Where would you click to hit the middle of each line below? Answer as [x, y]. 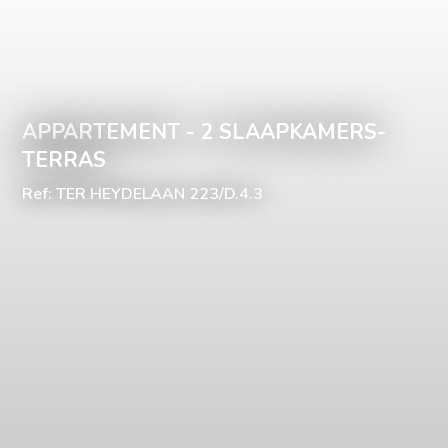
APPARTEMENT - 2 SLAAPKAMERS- [204, 131]
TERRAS [64, 159]
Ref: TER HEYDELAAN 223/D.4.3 [143, 193]
